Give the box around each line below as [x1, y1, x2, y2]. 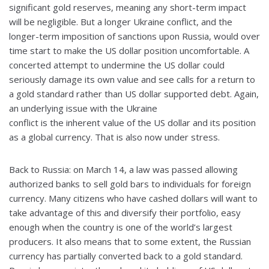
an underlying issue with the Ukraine [9, 102, 157, 115]
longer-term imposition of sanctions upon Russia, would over [9, 30, 260, 43]
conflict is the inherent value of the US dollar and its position [9, 116, 256, 129]
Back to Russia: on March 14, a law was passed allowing [9, 163, 238, 176]
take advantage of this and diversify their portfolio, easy [9, 207, 241, 219]
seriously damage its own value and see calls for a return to [9, 73, 255, 86]
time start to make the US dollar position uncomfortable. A [9, 44, 249, 57]
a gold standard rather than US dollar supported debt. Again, [9, 88, 259, 100]
